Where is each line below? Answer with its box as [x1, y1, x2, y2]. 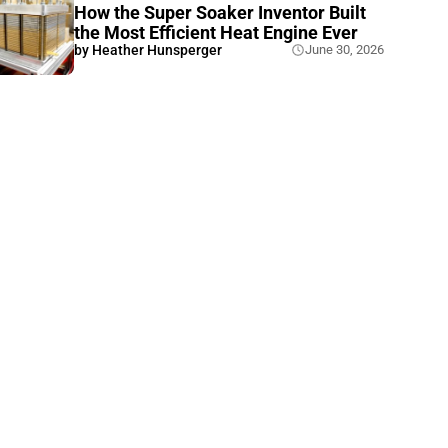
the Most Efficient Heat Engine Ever [74, 21, 358, 43]
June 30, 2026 [305, 42, 384, 58]
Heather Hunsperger [92, 41, 222, 58]
